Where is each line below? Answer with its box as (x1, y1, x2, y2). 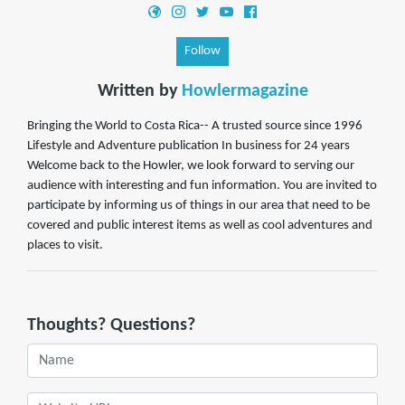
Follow (184, 44, 221, 59)
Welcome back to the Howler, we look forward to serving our (27, 159, 354, 174)
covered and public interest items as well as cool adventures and (27, 219, 372, 233)
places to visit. (27, 239, 103, 253)
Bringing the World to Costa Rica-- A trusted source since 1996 (27, 119, 363, 134)
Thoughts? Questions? (27, 316, 195, 335)
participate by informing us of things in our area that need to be (27, 199, 370, 213)
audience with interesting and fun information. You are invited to (27, 179, 377, 193)
